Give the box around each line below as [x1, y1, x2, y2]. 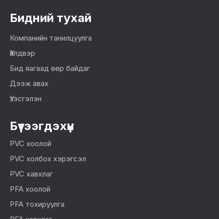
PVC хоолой [10, 139, 51, 149]
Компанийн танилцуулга [10, 33, 92, 43]
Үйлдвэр [10, 48, 35, 58]
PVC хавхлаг [10, 169, 53, 179]
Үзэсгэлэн [10, 94, 42, 104]
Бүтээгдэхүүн [10, 119, 74, 133]
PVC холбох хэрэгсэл [10, 154, 86, 164]
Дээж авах [10, 79, 48, 88]
